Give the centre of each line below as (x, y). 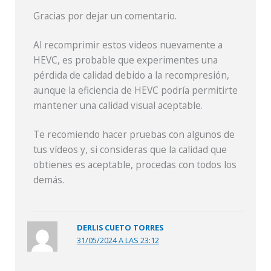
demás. (49, 180)
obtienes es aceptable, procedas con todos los (135, 165)
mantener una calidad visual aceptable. (118, 105)
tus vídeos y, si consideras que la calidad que (130, 150)
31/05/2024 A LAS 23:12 (118, 240)
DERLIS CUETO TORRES (120, 227)
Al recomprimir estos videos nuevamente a (128, 45)
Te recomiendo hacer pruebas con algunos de (134, 135)
